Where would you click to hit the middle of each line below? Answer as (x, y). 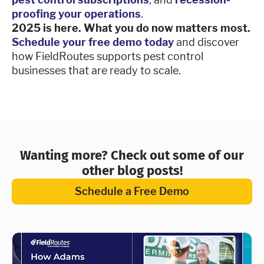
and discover (207, 42)
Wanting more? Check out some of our (132, 155)
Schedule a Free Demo (132, 191)
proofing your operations (76, 14)
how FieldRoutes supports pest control (108, 56)
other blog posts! (132, 170)
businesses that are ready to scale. (96, 70)
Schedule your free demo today (93, 42)
